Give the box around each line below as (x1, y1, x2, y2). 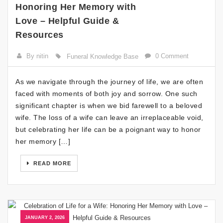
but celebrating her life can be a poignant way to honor (15, 125, 201, 133)
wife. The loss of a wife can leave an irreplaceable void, (15, 113, 204, 121)
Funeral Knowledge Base (66, 53, 138, 60)
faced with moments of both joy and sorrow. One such (15, 90, 198, 98)
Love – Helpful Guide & (15, 16, 119, 26)
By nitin (26, 52, 49, 60)
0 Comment (155, 52, 189, 60)
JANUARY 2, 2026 (25, 215, 65, 220)
